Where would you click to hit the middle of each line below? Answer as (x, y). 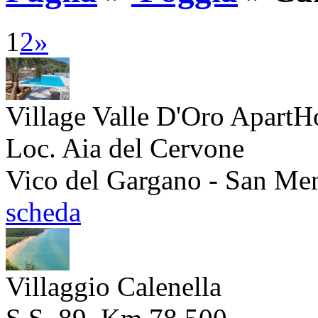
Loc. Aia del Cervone (125, 148)
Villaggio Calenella (114, 286)
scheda (43, 212)
